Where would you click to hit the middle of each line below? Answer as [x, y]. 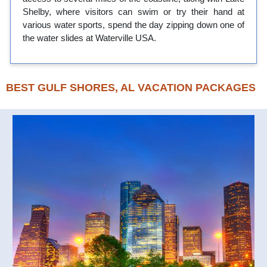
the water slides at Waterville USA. [89, 38]
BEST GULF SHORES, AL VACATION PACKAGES [131, 88]
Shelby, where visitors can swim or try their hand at [133, 12]
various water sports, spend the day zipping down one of [133, 25]
